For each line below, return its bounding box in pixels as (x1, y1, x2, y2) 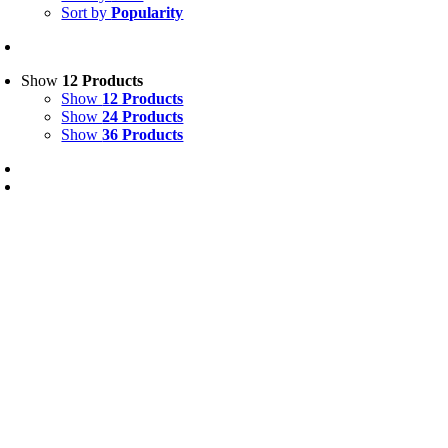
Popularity (111, 4, 184, 22)
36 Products (102, 126, 184, 144)
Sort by (61, 4, 112, 22)
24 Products (102, 108, 184, 126)
